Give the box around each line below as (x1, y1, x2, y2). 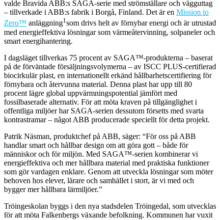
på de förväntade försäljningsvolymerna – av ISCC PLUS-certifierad (4, 62, 216, 71)
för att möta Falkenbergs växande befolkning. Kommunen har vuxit (4, 210, 213, 219)
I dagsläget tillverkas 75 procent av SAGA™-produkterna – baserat (4, 53, 213, 62)
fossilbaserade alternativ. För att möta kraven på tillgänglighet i (4, 97, 197, 106)
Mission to (176, 8, 209, 17)
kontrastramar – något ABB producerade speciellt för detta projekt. (4, 115, 210, 124)
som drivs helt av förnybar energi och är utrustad (66, 19, 216, 27)
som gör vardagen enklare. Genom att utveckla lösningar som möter (4, 167, 213, 176)
